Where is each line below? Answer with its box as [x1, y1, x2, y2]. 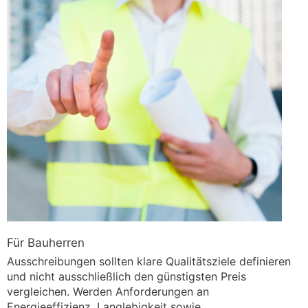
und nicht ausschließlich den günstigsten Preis [7, 269, 246, 284]
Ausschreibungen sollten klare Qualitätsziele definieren [7, 254, 291, 269]
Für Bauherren [7, 236, 85, 250]
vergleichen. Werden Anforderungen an [7, 285, 209, 299]
